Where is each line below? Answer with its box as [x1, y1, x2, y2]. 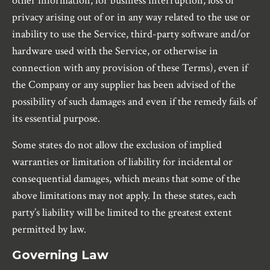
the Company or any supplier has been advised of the [12, 78, 236, 92]
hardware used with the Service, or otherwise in [12, 44, 218, 58]
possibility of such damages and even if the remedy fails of [12, 95, 256, 109]
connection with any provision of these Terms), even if [12, 61, 248, 75]
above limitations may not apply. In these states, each [12, 189, 236, 203]
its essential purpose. [12, 111, 100, 126]
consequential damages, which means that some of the [12, 172, 240, 186]
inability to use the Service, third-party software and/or [12, 27, 250, 42]
